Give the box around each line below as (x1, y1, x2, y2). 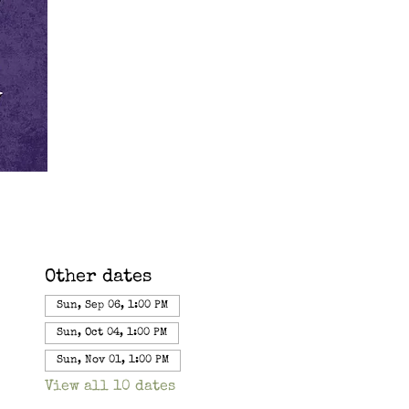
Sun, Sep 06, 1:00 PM (56, 299, 168, 311)
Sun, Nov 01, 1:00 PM (56, 354, 169, 366)
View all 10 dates (44, 379, 175, 394)
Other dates (44, 267, 152, 287)
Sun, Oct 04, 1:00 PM (56, 327, 167, 339)
